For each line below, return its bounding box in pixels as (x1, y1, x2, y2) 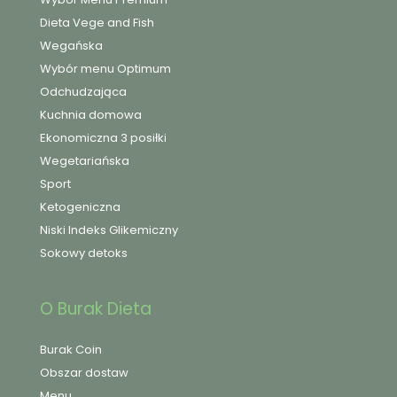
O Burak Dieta (40, 296, 152, 321)
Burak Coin (40, 340, 102, 358)
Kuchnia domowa (40, 106, 142, 124)
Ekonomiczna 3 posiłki (40, 129, 167, 147)
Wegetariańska (40, 152, 129, 170)
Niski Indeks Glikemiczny (40, 222, 178, 239)
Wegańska (40, 37, 103, 55)
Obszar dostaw (40, 363, 128, 381)
